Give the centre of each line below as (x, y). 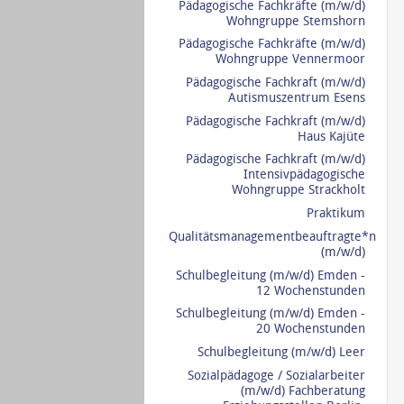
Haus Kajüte (331, 136)
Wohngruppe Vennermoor (290, 60)
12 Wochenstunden (310, 290)
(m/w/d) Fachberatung (303, 390)
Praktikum (335, 214)
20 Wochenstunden (310, 329)
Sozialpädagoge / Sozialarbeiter (276, 375)
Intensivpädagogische (304, 175)
